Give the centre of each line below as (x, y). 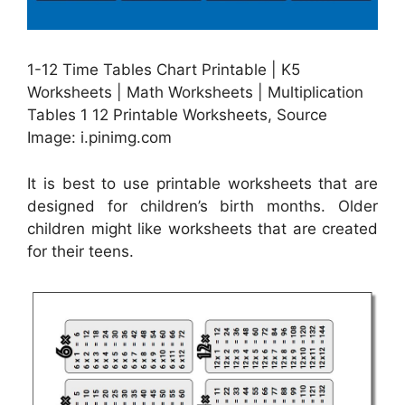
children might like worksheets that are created (202, 228)
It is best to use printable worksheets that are (202, 183)
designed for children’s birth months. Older (202, 206)
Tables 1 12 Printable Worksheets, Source (177, 115)
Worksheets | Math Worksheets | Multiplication (195, 93)
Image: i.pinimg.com (99, 138)
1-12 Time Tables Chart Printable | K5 (164, 70)
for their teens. (80, 251)
